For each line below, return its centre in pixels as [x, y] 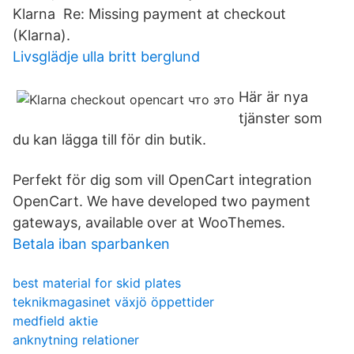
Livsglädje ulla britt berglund [106, 56]
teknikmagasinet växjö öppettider [113, 302]
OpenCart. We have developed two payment [162, 201]
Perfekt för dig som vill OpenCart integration [162, 180]
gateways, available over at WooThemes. [149, 222]
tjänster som [281, 118]
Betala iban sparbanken [91, 244]
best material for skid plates [97, 283]
